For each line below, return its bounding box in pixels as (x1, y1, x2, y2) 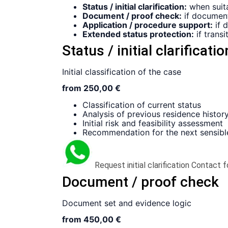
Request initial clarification (95, 160, 189, 170)
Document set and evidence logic (62, 197, 191, 208)
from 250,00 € (62, 83, 121, 94)
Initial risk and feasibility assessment (82, 118, 223, 128)
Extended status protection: (82, 29, 194, 40)
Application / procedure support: (82, 20, 213, 31)
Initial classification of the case (62, 67, 181, 77)
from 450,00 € (62, 214, 121, 225)
